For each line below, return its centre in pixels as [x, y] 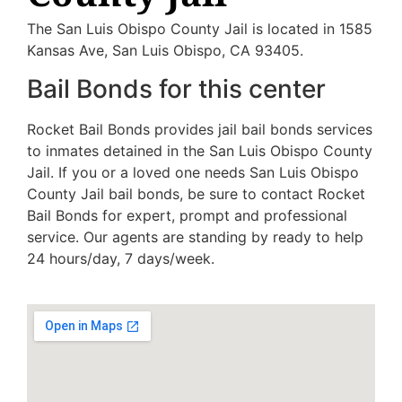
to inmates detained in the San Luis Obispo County [200, 150]
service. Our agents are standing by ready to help [195, 236]
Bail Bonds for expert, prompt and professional [187, 215]
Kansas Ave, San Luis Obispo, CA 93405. [165, 51]
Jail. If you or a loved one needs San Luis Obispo [193, 172]
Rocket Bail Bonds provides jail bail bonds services [200, 129]
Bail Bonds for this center [176, 88]
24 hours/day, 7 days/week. [121, 258]
